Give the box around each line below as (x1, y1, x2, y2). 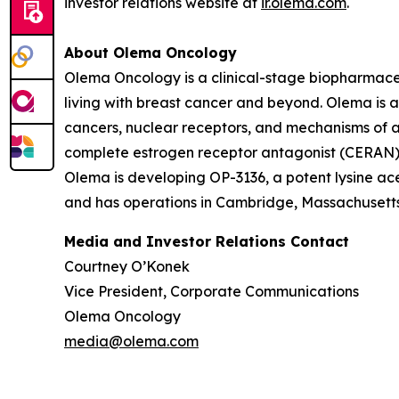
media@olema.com (64, 331, 199, 350)
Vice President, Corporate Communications (64, 281, 359, 300)
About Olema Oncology (64, 43, 237, 61)
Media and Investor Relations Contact (64, 232, 349, 250)
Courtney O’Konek (64, 256, 190, 275)
